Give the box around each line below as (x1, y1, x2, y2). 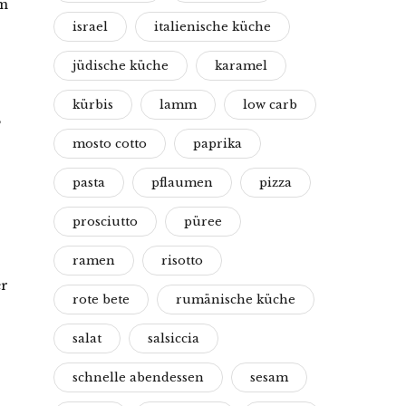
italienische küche (154, 19, 271, 34)
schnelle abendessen (72, 370, 204, 385)
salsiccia (148, 331, 199, 346)
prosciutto (72, 214, 138, 229)
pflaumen (151, 175, 213, 190)
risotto (161, 253, 203, 268)
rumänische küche (176, 292, 295, 307)
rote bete (72, 292, 130, 307)
